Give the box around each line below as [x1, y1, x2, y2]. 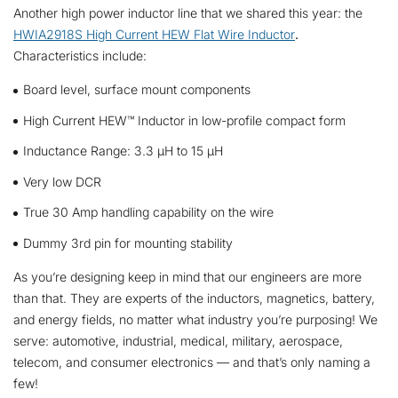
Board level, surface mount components [22, 82, 251, 98]
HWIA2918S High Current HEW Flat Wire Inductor [13, 27, 295, 43]
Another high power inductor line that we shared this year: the [13, 5, 362, 21]
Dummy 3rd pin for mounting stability [22, 235, 233, 251]
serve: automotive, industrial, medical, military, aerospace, [13, 332, 343, 348]
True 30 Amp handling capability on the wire [22, 204, 274, 220]
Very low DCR [22, 173, 101, 189]
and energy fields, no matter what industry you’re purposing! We [13, 311, 378, 327]
